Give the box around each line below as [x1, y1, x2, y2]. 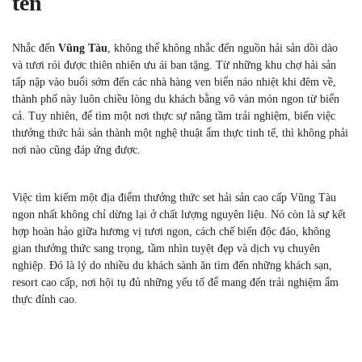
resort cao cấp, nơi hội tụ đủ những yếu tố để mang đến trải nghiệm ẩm [12, 276, 339, 288]
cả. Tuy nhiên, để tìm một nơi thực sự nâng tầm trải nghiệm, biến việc [12, 110, 335, 122]
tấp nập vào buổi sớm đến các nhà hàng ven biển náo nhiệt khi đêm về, [12, 76, 336, 88]
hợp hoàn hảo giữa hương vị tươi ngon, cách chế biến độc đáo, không [12, 225, 330, 238]
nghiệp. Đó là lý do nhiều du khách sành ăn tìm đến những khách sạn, [12, 259, 332, 271]
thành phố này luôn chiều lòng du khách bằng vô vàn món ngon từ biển [12, 93, 339, 105]
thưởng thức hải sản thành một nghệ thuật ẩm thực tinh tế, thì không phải [12, 127, 348, 139]
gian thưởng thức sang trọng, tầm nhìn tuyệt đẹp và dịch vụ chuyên [12, 242, 320, 255]
